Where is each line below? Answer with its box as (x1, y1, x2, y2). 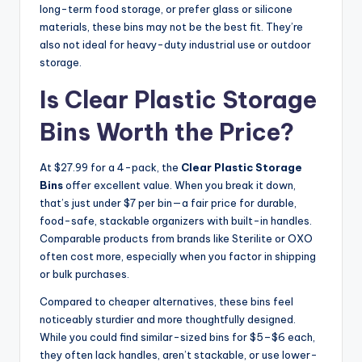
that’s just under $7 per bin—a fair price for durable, (40, 196, 297, 210)
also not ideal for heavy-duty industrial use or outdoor (40, 38, 311, 52)
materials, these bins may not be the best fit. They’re (40, 20, 303, 34)
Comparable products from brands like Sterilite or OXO (40, 232, 313, 246)
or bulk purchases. (40, 267, 129, 281)
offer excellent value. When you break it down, (63, 179, 296, 192)
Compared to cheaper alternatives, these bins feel (40, 295, 293, 309)
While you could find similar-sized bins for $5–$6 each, (40, 330, 315, 344)
